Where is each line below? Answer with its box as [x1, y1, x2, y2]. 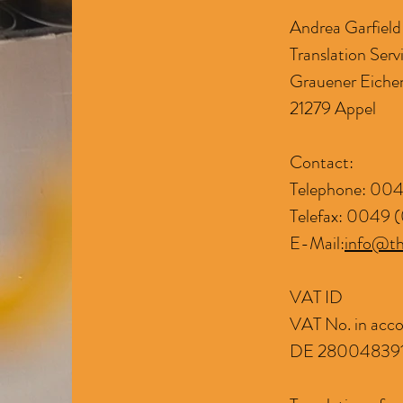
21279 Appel [290, 95, 376, 121]
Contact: [290, 149, 354, 175]
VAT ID [290, 284, 343, 310]
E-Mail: [290, 230, 345, 256]
